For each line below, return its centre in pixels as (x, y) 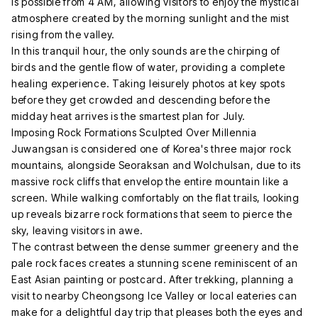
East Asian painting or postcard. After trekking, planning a (153, 279)
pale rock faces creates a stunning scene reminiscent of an (155, 263)
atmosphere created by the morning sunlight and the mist (150, 18)
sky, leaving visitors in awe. (77, 230)
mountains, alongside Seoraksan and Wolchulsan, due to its (156, 165)
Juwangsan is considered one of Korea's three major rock (152, 148)
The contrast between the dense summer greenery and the (155, 246)
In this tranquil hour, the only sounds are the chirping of (146, 50)
